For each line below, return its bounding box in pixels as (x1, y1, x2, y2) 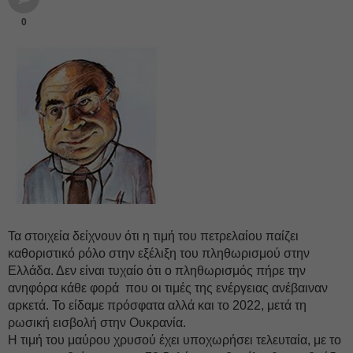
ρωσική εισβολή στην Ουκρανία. (8, 316, 186, 329)
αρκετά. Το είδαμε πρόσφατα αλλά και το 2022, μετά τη (8, 299, 307, 312)
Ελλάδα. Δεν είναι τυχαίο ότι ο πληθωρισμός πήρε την (8, 264, 306, 277)
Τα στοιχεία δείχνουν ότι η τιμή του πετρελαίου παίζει (8, 229, 299, 243)
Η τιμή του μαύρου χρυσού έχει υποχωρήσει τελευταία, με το (8, 333, 341, 347)
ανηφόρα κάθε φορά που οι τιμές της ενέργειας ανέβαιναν (8, 281, 328, 295)
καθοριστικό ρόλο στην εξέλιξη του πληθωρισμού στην (8, 247, 310, 260)
